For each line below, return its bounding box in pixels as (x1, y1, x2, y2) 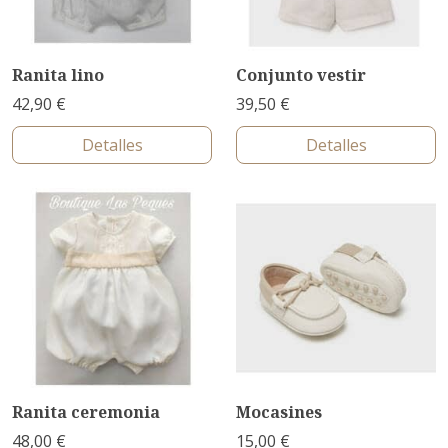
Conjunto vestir (236, 64, 366, 86)
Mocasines (236, 401, 322, 423)
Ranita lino (12, 64, 104, 86)
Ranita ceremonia (12, 401, 160, 423)
